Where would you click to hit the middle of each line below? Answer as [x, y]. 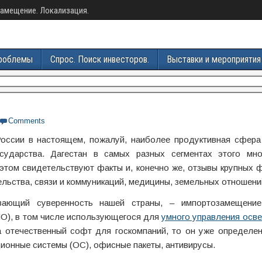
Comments [27, 121]
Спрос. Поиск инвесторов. [100, 59]
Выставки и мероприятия [214, 59]
